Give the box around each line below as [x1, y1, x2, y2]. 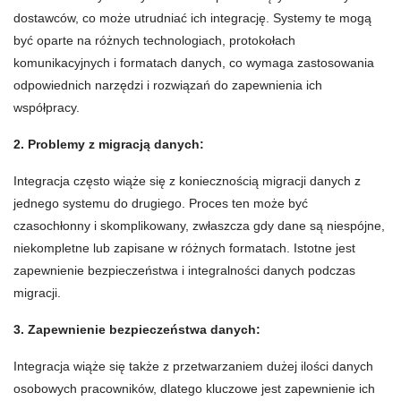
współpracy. [13, 100, 80, 115]
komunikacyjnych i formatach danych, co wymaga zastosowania [13, 55, 374, 71]
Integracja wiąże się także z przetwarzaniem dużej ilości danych [13, 359, 373, 374]
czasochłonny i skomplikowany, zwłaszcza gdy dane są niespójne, [13, 218, 385, 234]
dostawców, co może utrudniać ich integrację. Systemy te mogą [13, 11, 371, 26]
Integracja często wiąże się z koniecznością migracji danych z [13, 174, 361, 189]
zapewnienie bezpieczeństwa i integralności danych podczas [13, 263, 355, 278]
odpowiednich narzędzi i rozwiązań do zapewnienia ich [13, 78, 322, 93]
